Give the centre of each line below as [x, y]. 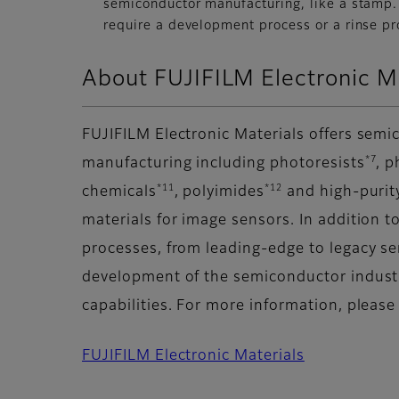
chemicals [119, 193]
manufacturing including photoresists [224, 164]
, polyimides [220, 193]
